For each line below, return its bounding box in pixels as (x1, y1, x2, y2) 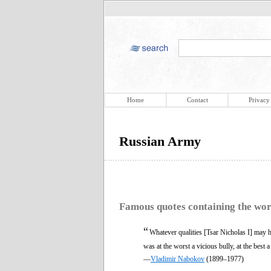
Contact (186, 96, 208, 103)
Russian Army (119, 134, 201, 149)
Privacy (248, 96, 270, 103)
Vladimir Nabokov (151, 254, 204, 263)
